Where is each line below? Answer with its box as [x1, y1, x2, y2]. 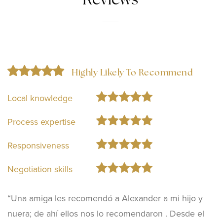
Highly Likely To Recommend [72, 69, 192, 78]
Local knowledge [7, 92, 73, 105]
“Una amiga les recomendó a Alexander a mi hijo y [7, 192, 203, 205]
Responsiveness [7, 139, 69, 152]
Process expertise [7, 115, 75, 129]
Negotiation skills [7, 163, 73, 176]
